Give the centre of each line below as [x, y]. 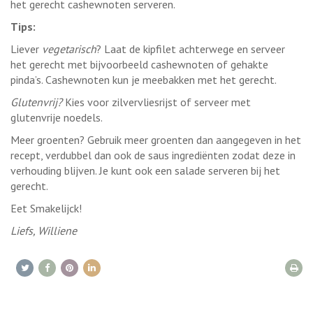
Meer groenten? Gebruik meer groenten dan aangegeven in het [156, 139]
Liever [26, 49]
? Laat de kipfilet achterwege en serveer [191, 49]
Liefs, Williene [44, 230]
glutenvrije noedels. [57, 117]
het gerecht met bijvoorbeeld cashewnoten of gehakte [139, 64]
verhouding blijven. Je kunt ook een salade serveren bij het [145, 170]
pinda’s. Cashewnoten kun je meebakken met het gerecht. [145, 79]
